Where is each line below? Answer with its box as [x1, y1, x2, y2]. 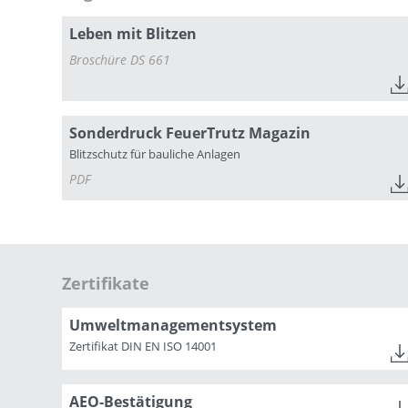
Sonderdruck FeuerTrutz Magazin [69, 122, 311, 143]
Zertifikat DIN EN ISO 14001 [69, 337, 217, 354]
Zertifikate [62, 271, 149, 294]
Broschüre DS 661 [69, 50, 170, 68]
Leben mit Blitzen [69, 23, 197, 44]
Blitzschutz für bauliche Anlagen [69, 145, 240, 162]
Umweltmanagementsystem [69, 314, 277, 335]
